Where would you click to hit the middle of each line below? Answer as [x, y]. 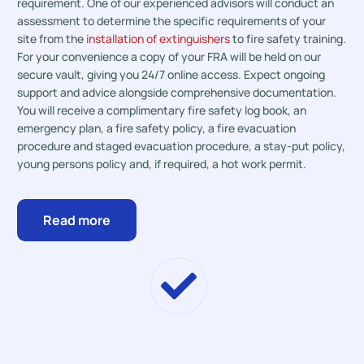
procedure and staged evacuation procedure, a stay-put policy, [182, 146]
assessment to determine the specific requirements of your [172, 21]
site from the [52, 39]
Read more [77, 220]
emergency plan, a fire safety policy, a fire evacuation [157, 128]
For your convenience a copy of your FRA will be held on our [169, 56]
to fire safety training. [288, 39]
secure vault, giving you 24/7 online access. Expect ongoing [171, 74]
